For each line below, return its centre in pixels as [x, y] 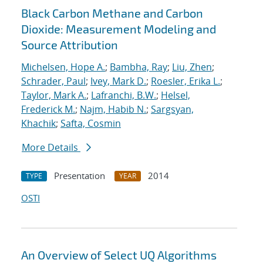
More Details [51, 148]
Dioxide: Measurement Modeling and [119, 29]
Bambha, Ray [139, 67]
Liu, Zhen [192, 67]
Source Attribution [70, 45]
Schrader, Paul [53, 81]
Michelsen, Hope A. [63, 67]
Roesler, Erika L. [186, 81]
